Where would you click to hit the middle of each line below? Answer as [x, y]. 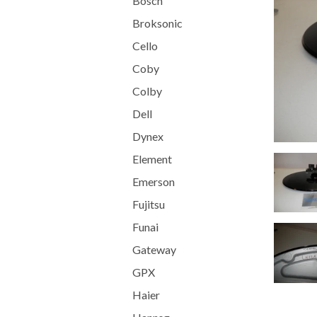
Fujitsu [149, 204]
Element [152, 159]
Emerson [154, 181]
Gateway [154, 249]
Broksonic [157, 23]
